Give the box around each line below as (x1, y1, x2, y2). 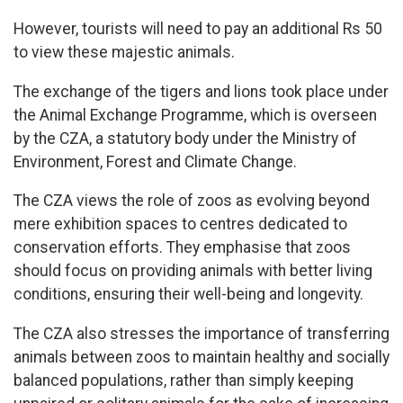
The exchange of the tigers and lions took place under (13, 82, 389, 101)
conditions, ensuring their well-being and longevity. (13, 285, 367, 304)
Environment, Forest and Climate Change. (13, 152, 300, 171)
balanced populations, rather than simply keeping (13, 371, 354, 390)
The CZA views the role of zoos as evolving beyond (13, 192, 370, 210)
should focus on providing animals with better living (13, 262, 372, 281)
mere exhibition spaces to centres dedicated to (13, 215, 347, 234)
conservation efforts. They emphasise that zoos (13, 238, 351, 257)
